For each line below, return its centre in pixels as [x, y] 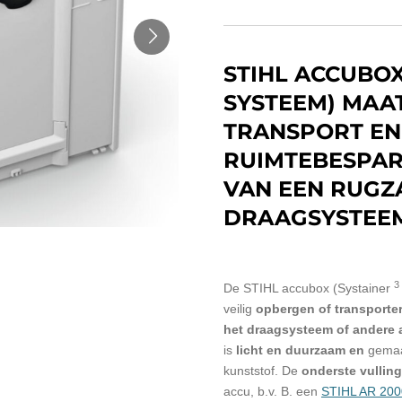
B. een [299, 392]
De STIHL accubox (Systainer [307, 288]
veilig [238, 309]
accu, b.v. [250, 392]
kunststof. [251, 371]
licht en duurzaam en [300, 350]
